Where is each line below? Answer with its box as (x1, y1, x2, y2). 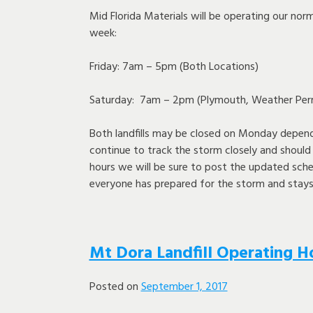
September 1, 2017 (140, 277, 228, 296)
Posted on (89, 277, 141, 296)
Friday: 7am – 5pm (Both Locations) (89, 57, 259, 76)
